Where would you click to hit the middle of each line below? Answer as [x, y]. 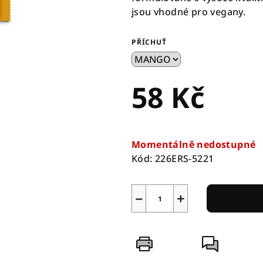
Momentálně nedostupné [194, 144]
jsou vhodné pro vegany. [189, 12]
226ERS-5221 [185, 159]
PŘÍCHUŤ [149, 42]
